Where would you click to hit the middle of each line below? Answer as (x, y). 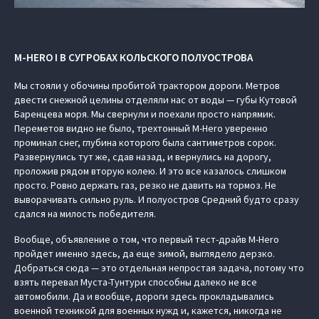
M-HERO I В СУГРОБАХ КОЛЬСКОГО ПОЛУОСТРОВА (134, 57)
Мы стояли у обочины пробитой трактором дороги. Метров (147, 85)
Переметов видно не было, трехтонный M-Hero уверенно (141, 128)
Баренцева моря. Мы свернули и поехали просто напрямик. (145, 114)
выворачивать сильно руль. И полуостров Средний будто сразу (157, 199)
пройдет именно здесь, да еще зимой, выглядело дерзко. (145, 253)
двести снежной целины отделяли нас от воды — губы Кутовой (156, 100)
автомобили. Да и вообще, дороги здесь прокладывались (144, 296)
